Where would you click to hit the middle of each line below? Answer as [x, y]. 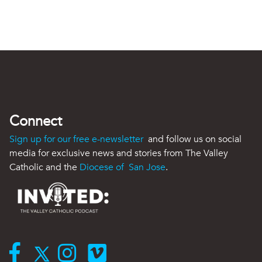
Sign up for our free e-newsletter [77, 139]
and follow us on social [194, 139]
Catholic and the [44, 167]
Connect [36, 121]
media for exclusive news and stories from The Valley [119, 153]
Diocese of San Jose [123, 167]
